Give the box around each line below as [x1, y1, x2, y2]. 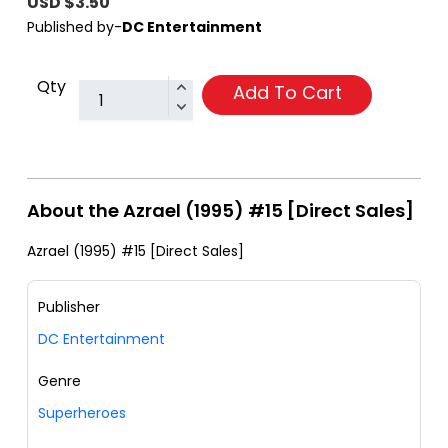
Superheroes [38, 403, 126, 424]
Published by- [27, 17, 122, 38]
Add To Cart [232, 80, 342, 106]
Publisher [38, 297, 100, 318]
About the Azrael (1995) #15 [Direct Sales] [27, 198, 414, 224]
